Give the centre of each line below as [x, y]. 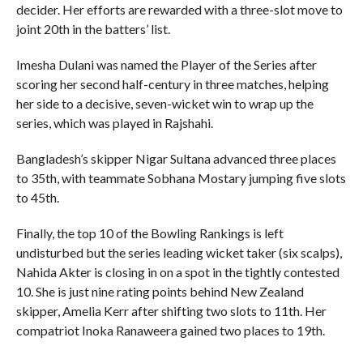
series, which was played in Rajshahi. [114, 122]
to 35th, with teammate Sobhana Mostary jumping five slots [181, 177]
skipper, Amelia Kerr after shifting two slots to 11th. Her [171, 310]
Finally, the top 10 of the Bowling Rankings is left [149, 233]
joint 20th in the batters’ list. [93, 28]
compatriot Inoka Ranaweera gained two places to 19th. [170, 330]
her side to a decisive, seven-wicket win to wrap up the [164, 103]
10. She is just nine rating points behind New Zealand [160, 291]
